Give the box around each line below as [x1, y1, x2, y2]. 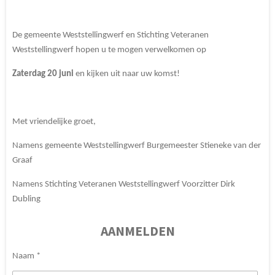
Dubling [12, 194, 41, 204]
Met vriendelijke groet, [12, 117, 98, 126]
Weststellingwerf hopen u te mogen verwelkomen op [12, 45, 208, 55]
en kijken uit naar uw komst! [74, 69, 182, 79]
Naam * [12, 251, 41, 261]
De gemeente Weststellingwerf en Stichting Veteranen [12, 30, 209, 40]
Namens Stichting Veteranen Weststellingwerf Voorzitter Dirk [12, 179, 235, 189]
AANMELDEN [100, 222, 175, 239]
